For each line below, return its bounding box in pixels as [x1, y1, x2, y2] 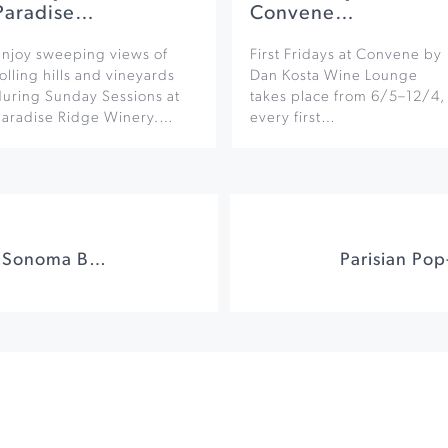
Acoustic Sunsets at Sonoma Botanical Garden [88, 251, 106, 271]
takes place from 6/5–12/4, [250, 89, 445, 105]
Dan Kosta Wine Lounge [250, 68, 418, 84]
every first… [250, 110, 336, 126]
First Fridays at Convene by [250, 47, 442, 63]
